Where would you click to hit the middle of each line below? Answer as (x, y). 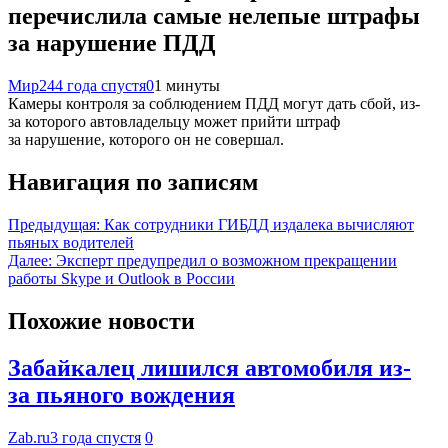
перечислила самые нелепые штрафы (214, 16)
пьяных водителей (71, 243)
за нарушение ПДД (112, 43)
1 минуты (187, 86)
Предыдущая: (54, 225)
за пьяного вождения (121, 394)
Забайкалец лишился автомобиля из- (209, 367)
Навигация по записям (133, 182)
